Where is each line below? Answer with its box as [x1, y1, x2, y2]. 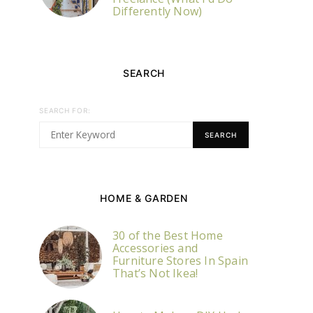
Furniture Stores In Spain [112, 253, 248, 268]
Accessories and [112, 240, 198, 256]
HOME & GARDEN [100, 192, 188, 204]
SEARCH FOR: [39, 106, 91, 115]
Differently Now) [112, 3, 203, 19]
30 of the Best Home [112, 228, 223, 243]
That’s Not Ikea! [112, 265, 198, 281]
